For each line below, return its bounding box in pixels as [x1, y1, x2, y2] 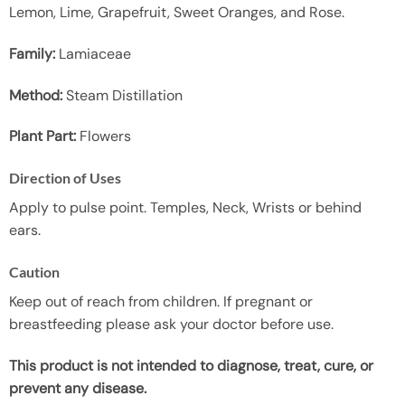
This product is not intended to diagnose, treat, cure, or [8, 355, 373, 375]
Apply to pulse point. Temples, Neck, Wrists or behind [8, 198, 362, 218]
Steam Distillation [61, 85, 183, 105]
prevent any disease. [8, 378, 146, 398]
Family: [8, 43, 55, 63]
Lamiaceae [54, 43, 131, 63]
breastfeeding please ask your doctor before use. [8, 315, 334, 334]
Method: [8, 85, 62, 105]
